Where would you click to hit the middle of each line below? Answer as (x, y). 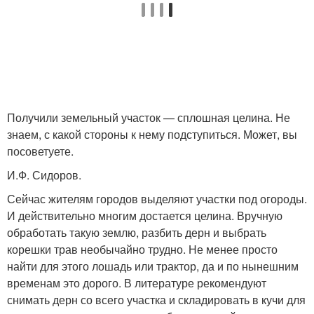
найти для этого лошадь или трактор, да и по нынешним (153, 266)
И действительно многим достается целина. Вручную (145, 216)
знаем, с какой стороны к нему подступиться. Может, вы (152, 134)
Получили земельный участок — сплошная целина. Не (149, 117)
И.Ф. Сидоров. (44, 175)
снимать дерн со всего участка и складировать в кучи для (156, 300)
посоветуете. (40, 151)
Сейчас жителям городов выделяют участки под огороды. (157, 199)
